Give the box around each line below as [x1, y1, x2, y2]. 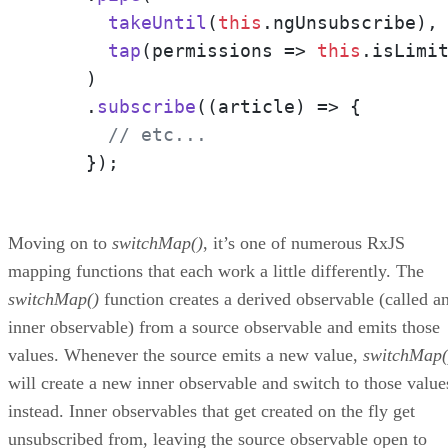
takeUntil [108, 11, 207, 33]
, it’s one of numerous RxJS [203, 232, 405, 253]
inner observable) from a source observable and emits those [8, 316, 440, 337]
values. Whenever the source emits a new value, [8, 344, 363, 365]
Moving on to [8, 232, 112, 253]
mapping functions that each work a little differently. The [8, 260, 424, 281]
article [218, 95, 295, 117]
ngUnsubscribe [273, 11, 416, 33]
